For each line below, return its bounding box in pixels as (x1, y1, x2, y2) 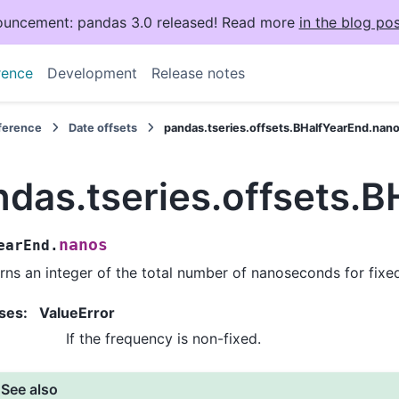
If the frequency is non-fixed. (66, 329, 261, 347)
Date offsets (69, 121, 138, 134)
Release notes (151, 64, 245, 82)
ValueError (39, 303, 115, 322)
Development (46, 64, 137, 82)
